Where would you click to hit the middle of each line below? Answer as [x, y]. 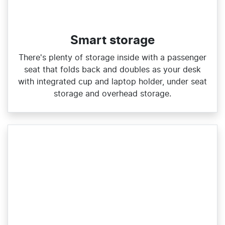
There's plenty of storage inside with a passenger [113, 58]
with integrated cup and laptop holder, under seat [113, 82]
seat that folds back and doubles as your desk [113, 70]
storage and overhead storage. [113, 94]
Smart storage [113, 41]
